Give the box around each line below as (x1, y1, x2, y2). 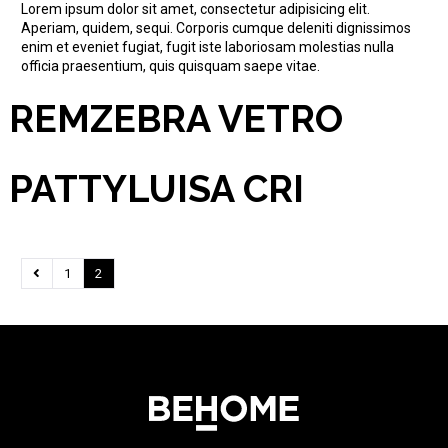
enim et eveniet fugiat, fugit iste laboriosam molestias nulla (20, 39, 394, 55)
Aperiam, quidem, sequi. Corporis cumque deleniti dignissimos (20, 20, 411, 36)
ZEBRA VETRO (89, 97, 343, 141)
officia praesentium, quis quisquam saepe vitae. (20, 58, 320, 74)
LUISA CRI (126, 167, 304, 211)
